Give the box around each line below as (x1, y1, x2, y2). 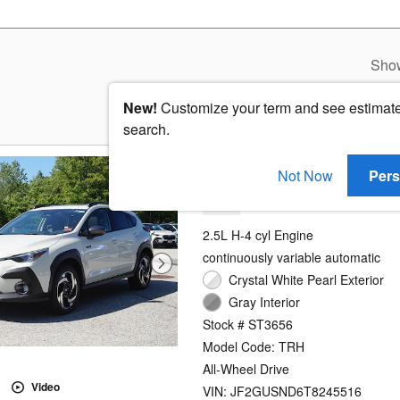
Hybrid (207, 198, 236, 212)
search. (123, 119, 170, 139)
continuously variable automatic (203, 248, 381, 267)
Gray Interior (229, 293, 301, 312)
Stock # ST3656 (203, 315, 294, 334)
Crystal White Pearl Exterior (229, 271, 385, 289)
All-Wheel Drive (203, 360, 290, 379)
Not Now (278, 164, 333, 186)
